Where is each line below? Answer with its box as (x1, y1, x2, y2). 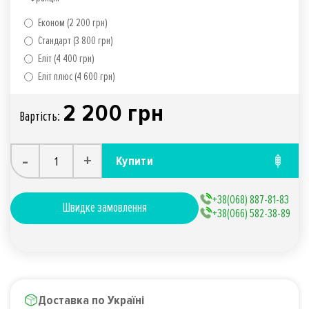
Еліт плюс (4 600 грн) (38, 70, 115, 84)
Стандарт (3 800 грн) (38, 34, 113, 48)
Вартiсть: (19, 108, 63, 126)
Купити (116, 152, 154, 168)
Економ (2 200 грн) (38, 16, 108, 30)
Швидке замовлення (62, 200, 147, 217)
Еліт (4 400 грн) (38, 52, 94, 66)
